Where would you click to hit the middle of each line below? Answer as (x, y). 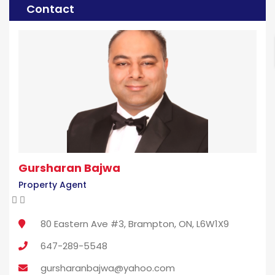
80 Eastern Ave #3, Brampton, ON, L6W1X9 (135, 224)
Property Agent (52, 185)
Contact (50, 9)
